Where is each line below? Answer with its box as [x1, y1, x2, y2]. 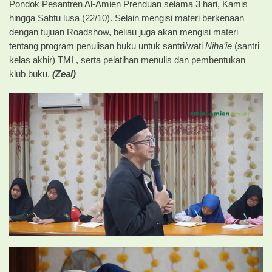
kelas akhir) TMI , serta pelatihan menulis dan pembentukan [9, 55, 245, 66]
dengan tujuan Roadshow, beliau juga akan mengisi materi [9, 27, 238, 38]
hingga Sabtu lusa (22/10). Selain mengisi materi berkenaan [9, 13, 244, 24]
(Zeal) [52, 69, 76, 80]
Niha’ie [205, 41, 234, 52]
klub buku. [9, 69, 52, 80]
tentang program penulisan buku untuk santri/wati [9, 41, 205, 52]
